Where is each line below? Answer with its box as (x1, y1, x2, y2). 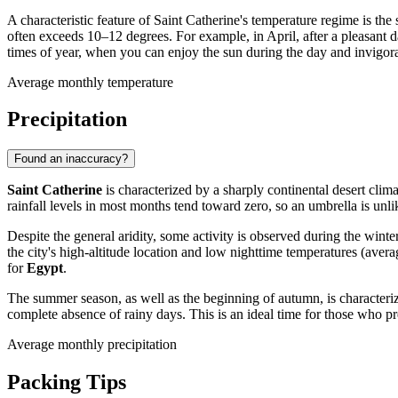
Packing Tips (7, 370, 126, 394)
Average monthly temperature (7, 74, 173, 90)
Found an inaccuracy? (14, 152, 128, 166)
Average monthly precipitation (7, 337, 177, 353)
